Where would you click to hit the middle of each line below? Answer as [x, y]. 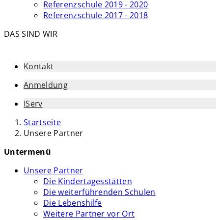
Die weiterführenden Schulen [99, 192]
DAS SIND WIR [31, 34]
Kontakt [39, 66]
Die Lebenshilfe [73, 203]
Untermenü [27, 151]
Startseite [42, 122]
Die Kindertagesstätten [88, 181]
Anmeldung [46, 85]
